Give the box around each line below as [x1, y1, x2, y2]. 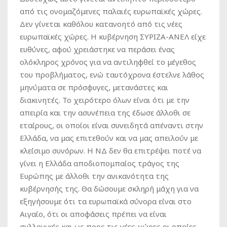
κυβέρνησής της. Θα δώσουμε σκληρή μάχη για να [20, 183, 199, 194]
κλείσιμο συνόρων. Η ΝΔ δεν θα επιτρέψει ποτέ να [20, 145, 201, 156]
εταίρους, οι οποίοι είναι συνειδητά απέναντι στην [20, 120, 203, 131]
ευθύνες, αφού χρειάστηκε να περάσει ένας [20, 44, 175, 55]
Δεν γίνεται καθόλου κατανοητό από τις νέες [20, 19, 182, 29]
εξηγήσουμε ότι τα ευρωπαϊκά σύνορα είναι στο [20, 196, 192, 207]
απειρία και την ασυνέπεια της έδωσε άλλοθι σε [20, 107, 191, 118]
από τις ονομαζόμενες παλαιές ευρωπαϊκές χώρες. [20, 6, 202, 17]
